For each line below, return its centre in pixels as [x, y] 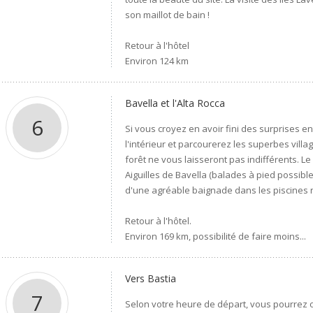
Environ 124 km [157, 61]
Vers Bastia [151, 278]
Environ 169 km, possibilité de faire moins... [216, 236]
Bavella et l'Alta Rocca [175, 103]
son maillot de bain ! [168, 15]
